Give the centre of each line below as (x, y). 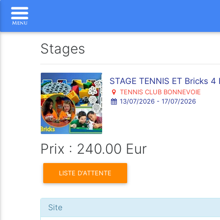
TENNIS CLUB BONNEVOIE (159, 92)
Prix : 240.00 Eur (94, 149)
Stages (63, 49)
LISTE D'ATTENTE (85, 173)
